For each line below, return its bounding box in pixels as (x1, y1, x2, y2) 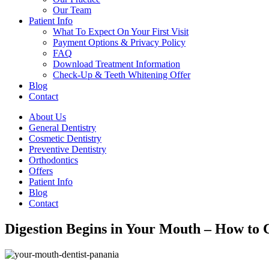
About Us (29, 112, 66, 122)
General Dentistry (29, 122, 96, 133)
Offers (29, 166, 53, 176)
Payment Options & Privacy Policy (53, 37, 186, 47)
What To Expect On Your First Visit (53, 26, 189, 37)
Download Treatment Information (53, 59, 180, 69)
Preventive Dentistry (29, 144, 106, 154)
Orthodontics (29, 155, 78, 165)
